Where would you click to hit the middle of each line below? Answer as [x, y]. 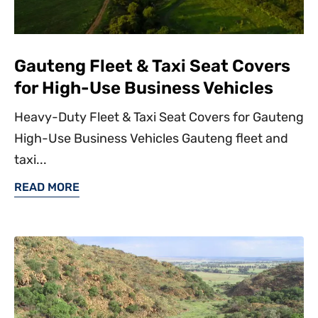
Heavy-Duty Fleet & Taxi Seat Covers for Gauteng [159, 117]
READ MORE [47, 187]
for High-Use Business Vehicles [144, 88]
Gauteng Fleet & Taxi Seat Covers [152, 66]
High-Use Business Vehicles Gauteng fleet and [151, 138]
